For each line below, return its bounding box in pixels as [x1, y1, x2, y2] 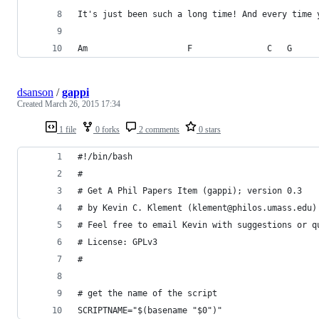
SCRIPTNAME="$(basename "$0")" [78, 305, 222, 315]
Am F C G [78, 43, 292, 53]
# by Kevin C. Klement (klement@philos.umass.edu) [78, 202, 317, 213]
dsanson [17, 85, 53, 98]
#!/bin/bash [78, 151, 132, 162]
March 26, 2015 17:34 [45, 98, 120, 109]
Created [17, 98, 45, 109]
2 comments [137, 124, 179, 135]
